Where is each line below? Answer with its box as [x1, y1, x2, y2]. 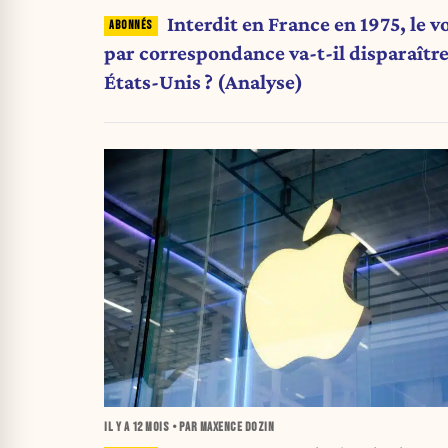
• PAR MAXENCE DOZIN [169, 420, 274, 436]
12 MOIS [131, 420, 169, 436]
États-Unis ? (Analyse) [104, 69, 303, 94]
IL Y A [104, 420, 132, 436]
